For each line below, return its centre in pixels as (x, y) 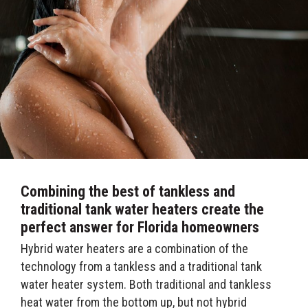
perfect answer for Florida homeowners (140, 227)
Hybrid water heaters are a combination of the (134, 248)
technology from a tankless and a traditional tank (141, 266)
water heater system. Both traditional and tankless (146, 284)
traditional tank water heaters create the (142, 209)
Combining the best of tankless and (128, 191)
